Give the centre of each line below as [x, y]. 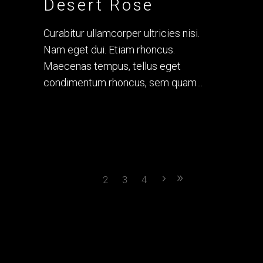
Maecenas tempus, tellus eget [112, 66]
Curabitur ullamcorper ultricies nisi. [122, 33]
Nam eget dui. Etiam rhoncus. [109, 49]
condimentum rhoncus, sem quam [121, 82]
